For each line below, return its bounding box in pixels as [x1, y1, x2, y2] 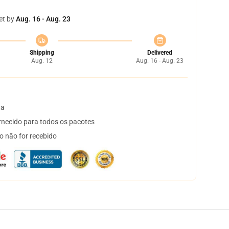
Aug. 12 [31, 57, 53, 64]
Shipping [29, 49, 54, 56]
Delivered [147, 49, 172, 56]
